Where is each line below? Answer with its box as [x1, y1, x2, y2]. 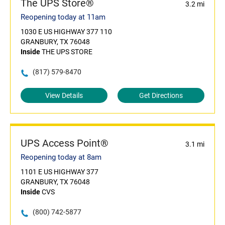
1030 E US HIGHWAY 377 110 [21, 28, 112, 36]
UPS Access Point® [21, 137, 108, 150]
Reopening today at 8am [21, 153, 101, 162]
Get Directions [139, 91, 183, 100]
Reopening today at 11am [21, 13, 105, 22]
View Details [45, 91, 83, 100]
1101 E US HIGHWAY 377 [21, 168, 98, 176]
